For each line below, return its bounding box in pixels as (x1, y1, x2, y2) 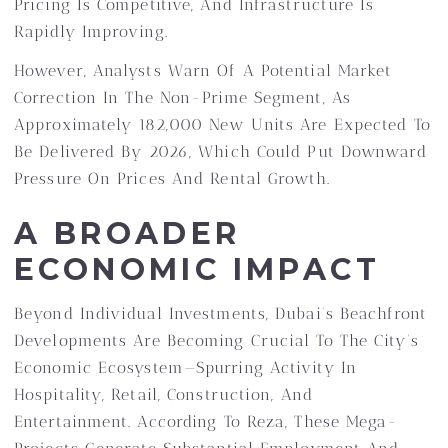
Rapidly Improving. (14, 22, 168, 41)
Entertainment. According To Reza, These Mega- (14, 412, 399, 431)
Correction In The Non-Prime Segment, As (14, 88, 351, 107)
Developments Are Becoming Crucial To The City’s (14, 331, 419, 350)
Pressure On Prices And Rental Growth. (14, 169, 330, 188)
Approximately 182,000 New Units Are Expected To (14, 115, 431, 134)
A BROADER (14, 215, 241, 252)
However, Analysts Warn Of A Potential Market (14, 61, 393, 80)
